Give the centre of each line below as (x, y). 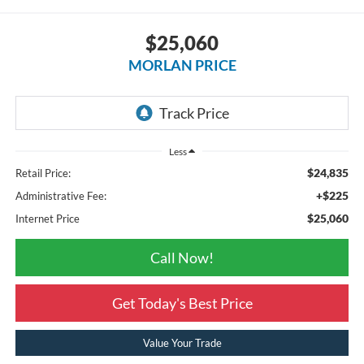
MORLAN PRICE (182, 65)
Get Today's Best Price (182, 303)
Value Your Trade (182, 342)
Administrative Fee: (61, 195)
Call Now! (182, 257)
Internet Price (47, 218)
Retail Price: (43, 173)
